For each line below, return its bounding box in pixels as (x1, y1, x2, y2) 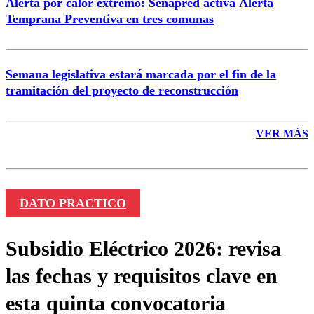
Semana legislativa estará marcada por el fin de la (6, 67, 276, 81)
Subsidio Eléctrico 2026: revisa (6, 236, 281, 260)
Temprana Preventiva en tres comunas (6, 11, 214, 26)
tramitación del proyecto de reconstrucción (6, 83, 238, 97)
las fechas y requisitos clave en (6, 264, 278, 287)
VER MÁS (256, 127, 308, 139)
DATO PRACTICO (19, 196, 126, 210)
